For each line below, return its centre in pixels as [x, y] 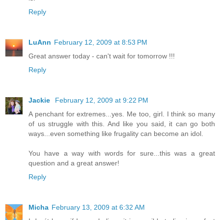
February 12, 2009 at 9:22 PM [102, 100]
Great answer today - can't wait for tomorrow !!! [102, 56]
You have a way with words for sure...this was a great [122, 153]
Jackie [40, 100]
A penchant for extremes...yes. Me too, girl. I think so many [122, 114]
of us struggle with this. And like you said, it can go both [122, 124]
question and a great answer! [74, 163]
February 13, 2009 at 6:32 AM [98, 207]
